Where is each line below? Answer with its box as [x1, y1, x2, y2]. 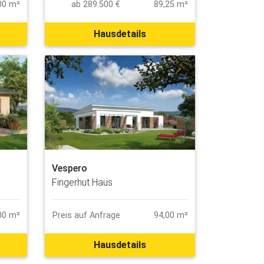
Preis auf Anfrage [52, 210, 120, 220]
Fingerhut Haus [52, 176, 113, 188]
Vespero [52, 162, 87, 174]
